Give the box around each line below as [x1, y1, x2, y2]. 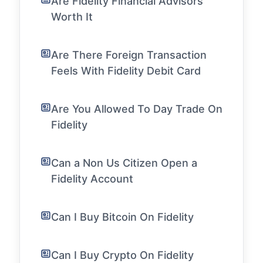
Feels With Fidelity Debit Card [51, 65, 201, 77]
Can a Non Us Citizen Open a [51, 157, 197, 170]
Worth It [51, 11, 93, 23]
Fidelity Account [51, 173, 133, 186]
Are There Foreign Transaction [51, 49, 207, 62]
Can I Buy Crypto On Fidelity [51, 249, 194, 262]
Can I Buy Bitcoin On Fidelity [51, 211, 194, 224]
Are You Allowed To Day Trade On [51, 103, 222, 116]
